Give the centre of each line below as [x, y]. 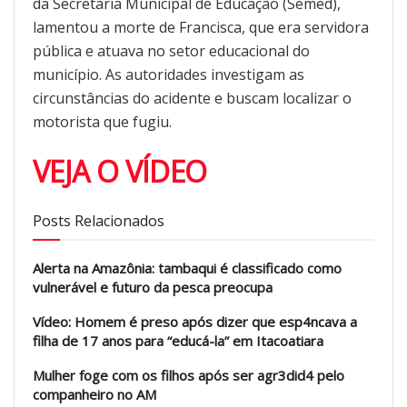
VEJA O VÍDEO [120, 171]
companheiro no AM [94, 394]
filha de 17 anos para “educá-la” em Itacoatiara [178, 340]
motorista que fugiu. [102, 122]
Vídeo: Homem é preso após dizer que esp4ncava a [195, 321]
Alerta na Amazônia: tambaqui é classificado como [187, 268]
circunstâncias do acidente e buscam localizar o [192, 99]
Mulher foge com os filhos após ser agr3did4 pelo [189, 375]
